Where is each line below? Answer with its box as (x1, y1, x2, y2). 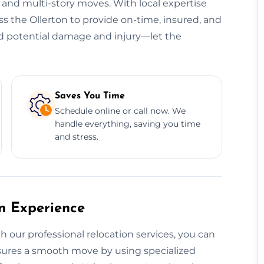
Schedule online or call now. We (54, 105, 186, 116)
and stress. (54, 131, 98, 142)
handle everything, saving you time (54, 118, 200, 129)
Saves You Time (54, 91, 125, 101)
